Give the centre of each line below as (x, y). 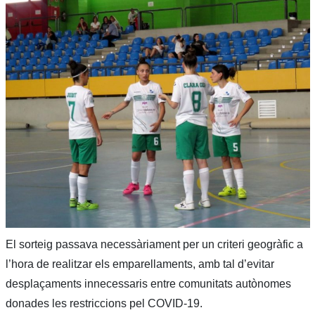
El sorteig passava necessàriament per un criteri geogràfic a (154, 244)
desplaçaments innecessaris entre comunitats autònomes (148, 283)
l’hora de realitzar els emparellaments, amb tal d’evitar (140, 264)
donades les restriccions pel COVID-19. (104, 303)
